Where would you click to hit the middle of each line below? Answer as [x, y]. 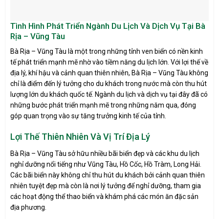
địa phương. [28, 207]
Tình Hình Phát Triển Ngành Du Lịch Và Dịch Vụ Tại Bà [108, 26]
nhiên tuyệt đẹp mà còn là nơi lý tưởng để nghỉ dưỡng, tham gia [106, 186]
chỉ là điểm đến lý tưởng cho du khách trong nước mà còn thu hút [109, 83]
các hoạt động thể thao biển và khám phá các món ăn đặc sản [104, 196]
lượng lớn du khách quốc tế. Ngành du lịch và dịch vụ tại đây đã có [109, 94]
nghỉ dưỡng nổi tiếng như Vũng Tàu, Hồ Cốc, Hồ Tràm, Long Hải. [106, 164]
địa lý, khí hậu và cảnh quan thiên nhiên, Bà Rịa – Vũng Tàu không [109, 73]
